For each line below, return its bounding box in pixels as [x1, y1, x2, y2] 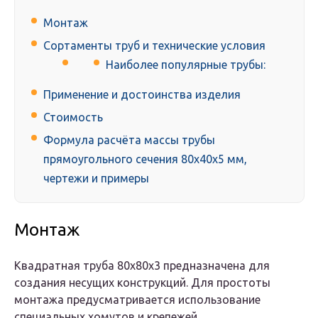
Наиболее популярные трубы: [106, 58, 265, 72]
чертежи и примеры [43, 172, 149, 185]
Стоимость [43, 111, 103, 124]
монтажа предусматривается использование [14, 293, 261, 307]
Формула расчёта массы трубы [43, 133, 215, 147]
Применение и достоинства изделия [43, 88, 241, 102]
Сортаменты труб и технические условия [43, 39, 265, 53]
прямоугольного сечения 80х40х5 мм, [43, 153, 247, 166]
